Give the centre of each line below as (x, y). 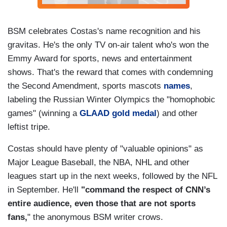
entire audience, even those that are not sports (102, 203)
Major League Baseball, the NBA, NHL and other (99, 162)
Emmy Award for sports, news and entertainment (100, 58)
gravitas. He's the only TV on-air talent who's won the (108, 45)
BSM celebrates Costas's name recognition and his (104, 31)
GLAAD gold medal (118, 113)
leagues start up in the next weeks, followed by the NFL (112, 176)
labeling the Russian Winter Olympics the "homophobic (111, 99)
